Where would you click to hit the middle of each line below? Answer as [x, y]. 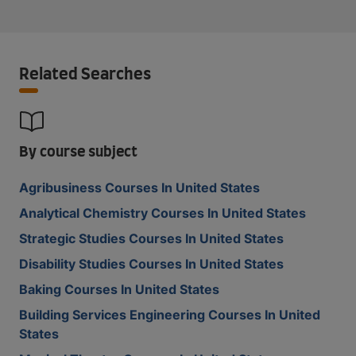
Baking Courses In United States [119, 289]
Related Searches [85, 75]
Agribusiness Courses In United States [139, 188]
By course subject [78, 153]
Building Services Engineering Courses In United [170, 315]
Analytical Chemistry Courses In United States [163, 213]
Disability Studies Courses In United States [151, 264]
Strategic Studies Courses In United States [151, 238]
